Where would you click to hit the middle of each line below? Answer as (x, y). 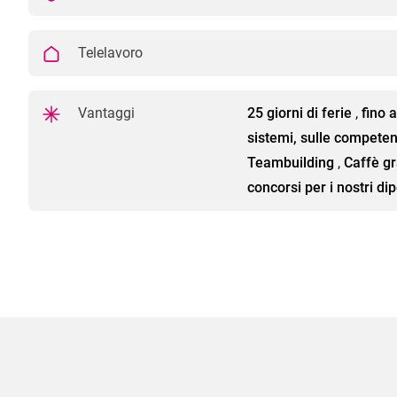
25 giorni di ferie (300, 113)
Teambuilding (291, 163)
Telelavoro (109, 53)
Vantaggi (105, 113)
